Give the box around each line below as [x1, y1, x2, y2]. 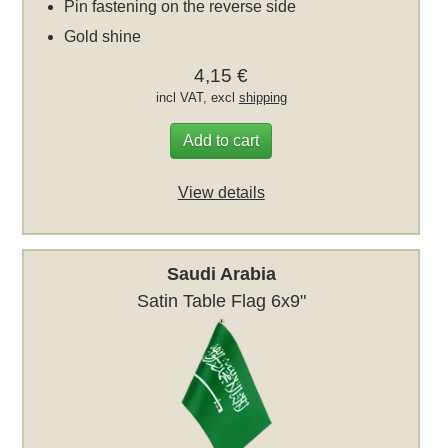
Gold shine [64, 27, 142, 45]
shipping [238, 89, 287, 105]
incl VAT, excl [155, 89, 239, 105]
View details [177, 183, 265, 201]
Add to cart [183, 131, 260, 149]
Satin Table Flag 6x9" [136, 290, 306, 311]
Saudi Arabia [166, 263, 276, 284]
